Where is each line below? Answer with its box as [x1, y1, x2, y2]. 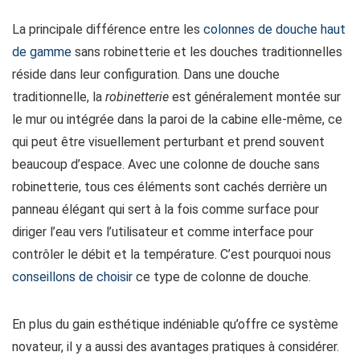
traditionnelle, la [12, 89, 105, 104]
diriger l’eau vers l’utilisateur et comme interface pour [12, 224, 313, 239]
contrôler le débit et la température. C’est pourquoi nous [12, 247, 331, 262]
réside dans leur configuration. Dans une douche [12, 67, 280, 82]
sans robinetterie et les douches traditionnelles [72, 44, 342, 59]
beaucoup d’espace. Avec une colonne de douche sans [12, 157, 320, 172]
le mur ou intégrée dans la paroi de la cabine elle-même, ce [12, 112, 342, 127]
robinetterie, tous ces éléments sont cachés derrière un [12, 179, 327, 194]
